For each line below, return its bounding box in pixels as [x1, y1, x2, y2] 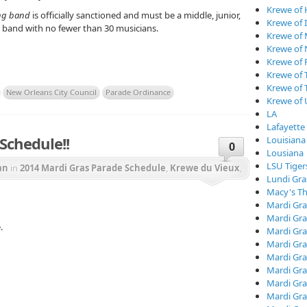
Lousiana [267, 147, 304, 159]
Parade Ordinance [106, 87, 171, 98]
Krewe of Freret [162, 184, 232, 197]
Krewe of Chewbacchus [54, 184, 158, 197]
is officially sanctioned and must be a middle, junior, [32, 9, 241, 21]
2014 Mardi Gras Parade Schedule [20, 162, 166, 175]
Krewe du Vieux [170, 162, 240, 175]
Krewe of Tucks [49, 206, 116, 219]
